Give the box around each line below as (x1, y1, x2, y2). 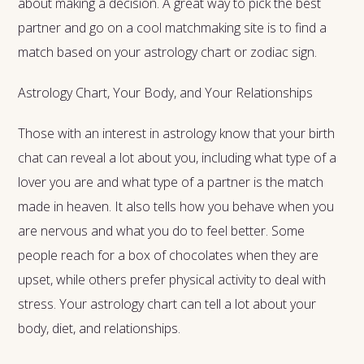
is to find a (267, 18, 327, 37)
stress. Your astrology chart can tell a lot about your (18, 294, 317, 313)
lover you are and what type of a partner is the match (18, 172, 324, 191)
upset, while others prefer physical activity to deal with (18, 270, 327, 288)
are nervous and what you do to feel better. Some (18, 221, 305, 240)
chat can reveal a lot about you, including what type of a (18, 148, 337, 167)
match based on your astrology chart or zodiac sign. (18, 42, 318, 61)
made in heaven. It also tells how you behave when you (18, 197, 335, 215)
